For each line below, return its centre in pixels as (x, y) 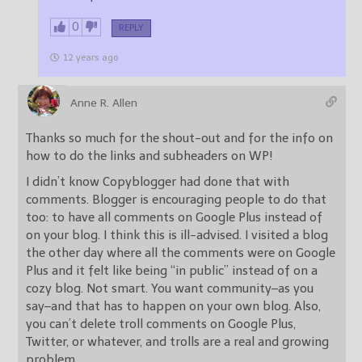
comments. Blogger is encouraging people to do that (176, 199)
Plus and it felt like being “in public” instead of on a (172, 270)
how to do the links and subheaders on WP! (149, 156)
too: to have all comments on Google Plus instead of (174, 217)
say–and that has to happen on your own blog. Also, (173, 306)
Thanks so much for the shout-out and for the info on (179, 138)
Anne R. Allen (104, 103)
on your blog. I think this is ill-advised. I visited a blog (177, 235)
